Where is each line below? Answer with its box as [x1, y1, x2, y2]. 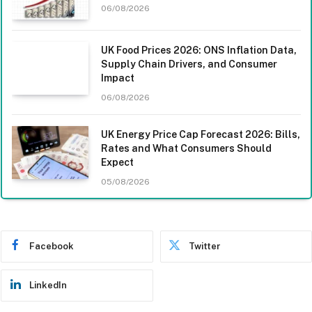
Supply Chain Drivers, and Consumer [101, 58, 277, 70]
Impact [101, 72, 134, 84]
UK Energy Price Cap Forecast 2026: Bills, [101, 128, 300, 140]
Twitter [188, 240, 221, 251]
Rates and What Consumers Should [101, 142, 272, 154]
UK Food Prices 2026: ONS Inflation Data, [101, 44, 297, 56]
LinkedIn [29, 279, 67, 290]
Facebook [29, 240, 74, 251]
